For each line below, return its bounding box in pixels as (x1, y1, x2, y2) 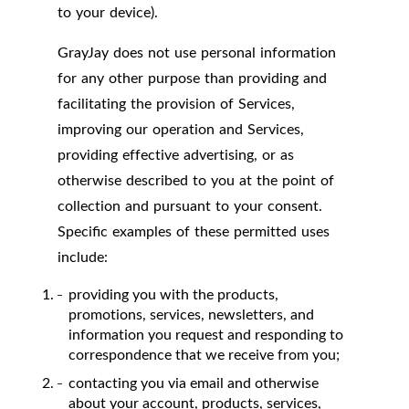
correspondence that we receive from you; (68, 344, 340, 365)
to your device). (58, 2, 158, 23)
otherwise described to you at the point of (58, 170, 334, 191)
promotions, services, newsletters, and (68, 304, 314, 325)
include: (58, 246, 108, 267)
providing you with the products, (68, 284, 278, 305)
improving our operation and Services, (58, 119, 304, 140)
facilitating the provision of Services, (58, 93, 295, 114)
